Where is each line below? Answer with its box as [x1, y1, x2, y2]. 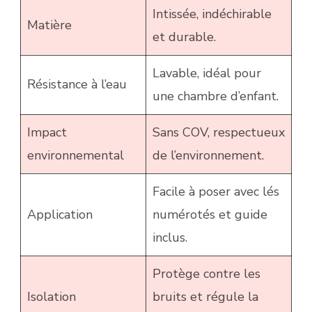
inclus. [153, 228, 187, 246]
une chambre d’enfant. [153, 87, 279, 104]
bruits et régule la [153, 288, 258, 305]
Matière [27, 16, 72, 33]
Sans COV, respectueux [153, 123, 285, 141]
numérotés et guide [153, 205, 267, 223]
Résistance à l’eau [27, 75, 127, 93]
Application [27, 205, 93, 223]
